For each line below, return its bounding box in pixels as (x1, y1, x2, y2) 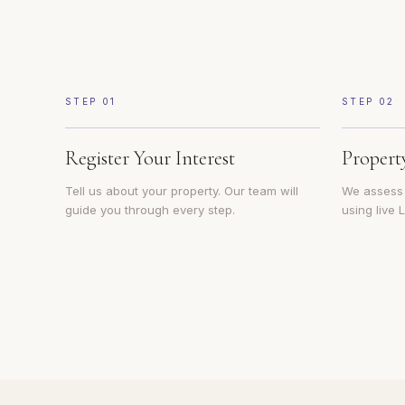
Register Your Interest (65, 146, 235, 170)
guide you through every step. (65, 202, 235, 217)
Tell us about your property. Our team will (65, 184, 298, 198)
